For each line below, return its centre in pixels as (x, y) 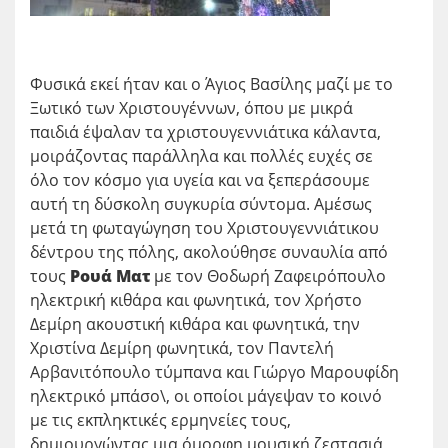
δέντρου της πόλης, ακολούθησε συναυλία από (209, 251)
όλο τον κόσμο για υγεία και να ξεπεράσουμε (200, 179)
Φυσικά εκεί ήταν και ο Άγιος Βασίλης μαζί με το (211, 83)
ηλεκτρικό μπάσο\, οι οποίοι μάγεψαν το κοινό (206, 395)
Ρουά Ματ (110, 275)
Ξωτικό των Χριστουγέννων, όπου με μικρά (191, 107)
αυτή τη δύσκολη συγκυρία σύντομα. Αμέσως (201, 203)
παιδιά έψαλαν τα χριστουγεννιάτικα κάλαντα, (205, 131)
